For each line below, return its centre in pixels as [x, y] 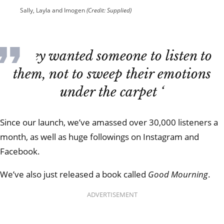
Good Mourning [178, 174]
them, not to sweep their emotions [112, 74]
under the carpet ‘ [112, 92]
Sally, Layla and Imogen [53, 10]
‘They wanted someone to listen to [112, 56]
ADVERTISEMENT [112, 195]
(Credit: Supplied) [109, 10]
